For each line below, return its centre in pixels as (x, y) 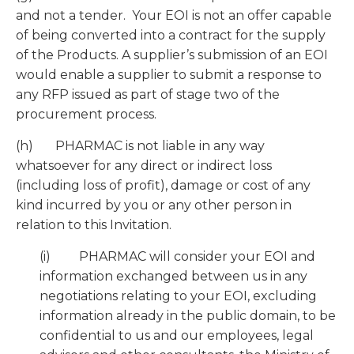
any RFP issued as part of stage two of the (148, 95)
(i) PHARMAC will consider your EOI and (177, 257)
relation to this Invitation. (94, 225)
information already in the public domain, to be (188, 316)
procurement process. (86, 115)
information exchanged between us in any (173, 277)
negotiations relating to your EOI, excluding (178, 296)
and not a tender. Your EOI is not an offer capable (174, 16)
